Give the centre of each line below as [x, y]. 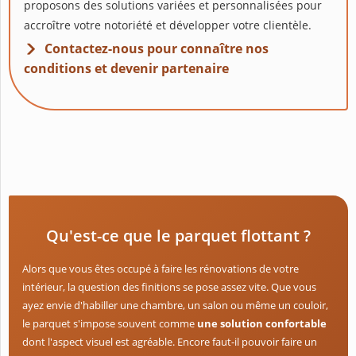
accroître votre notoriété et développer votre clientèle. [168, 25]
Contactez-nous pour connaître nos [157, 49]
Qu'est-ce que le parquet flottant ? [178, 236]
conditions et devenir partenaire [126, 69]
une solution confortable [262, 324]
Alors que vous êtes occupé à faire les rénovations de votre [161, 269]
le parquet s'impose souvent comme [110, 324]
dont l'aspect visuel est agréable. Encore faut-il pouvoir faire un [170, 342]
